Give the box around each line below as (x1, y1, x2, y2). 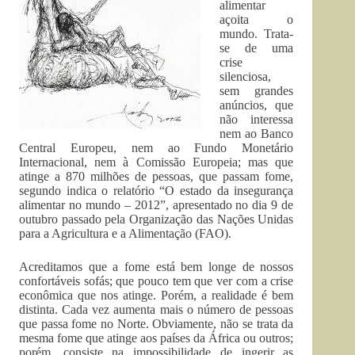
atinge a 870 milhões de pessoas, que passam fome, (19, 170, 294, 183)
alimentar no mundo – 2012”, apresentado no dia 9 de (19, 198, 294, 212)
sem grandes (219, 84, 294, 97)
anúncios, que (219, 98, 294, 112)
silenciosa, (219, 70, 271, 83)
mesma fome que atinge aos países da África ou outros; (19, 331, 294, 345)
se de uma (219, 41, 294, 55)
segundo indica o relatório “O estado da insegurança (19, 184, 294, 197)
